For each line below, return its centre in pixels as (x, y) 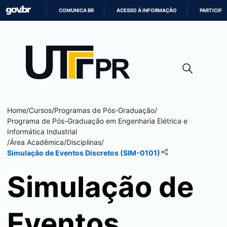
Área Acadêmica (37, 142)
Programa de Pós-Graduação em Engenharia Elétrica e (97, 121)
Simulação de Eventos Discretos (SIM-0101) (84, 153)
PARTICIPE (213, 10)
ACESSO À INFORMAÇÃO (147, 10)
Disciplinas (84, 142)
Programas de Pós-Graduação (104, 110)
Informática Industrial (42, 131)
